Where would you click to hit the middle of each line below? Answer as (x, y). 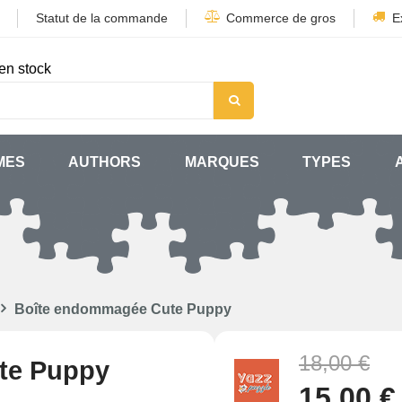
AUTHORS (105, 162)
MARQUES (222, 162)
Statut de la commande (102, 18)
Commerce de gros (281, 18)
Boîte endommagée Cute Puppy (123, 309)
